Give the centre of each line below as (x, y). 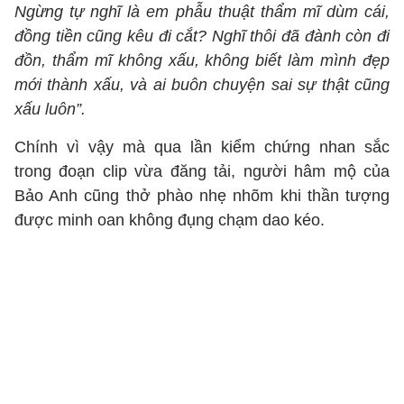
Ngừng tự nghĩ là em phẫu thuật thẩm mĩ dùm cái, (202, 12)
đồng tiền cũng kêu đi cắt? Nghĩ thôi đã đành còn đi (202, 36)
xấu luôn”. (50, 109)
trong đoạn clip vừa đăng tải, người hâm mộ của (202, 171)
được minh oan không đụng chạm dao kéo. (170, 220)
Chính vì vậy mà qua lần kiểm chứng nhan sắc (202, 147)
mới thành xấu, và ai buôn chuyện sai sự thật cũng (202, 85)
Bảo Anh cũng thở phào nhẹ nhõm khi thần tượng (202, 196)
